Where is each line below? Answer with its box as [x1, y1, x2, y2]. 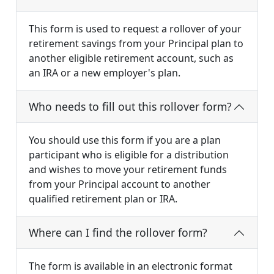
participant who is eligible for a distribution [29, 148, 229, 162]
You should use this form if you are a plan [29, 133, 221, 147]
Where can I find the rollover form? [29, 225, 207, 240]
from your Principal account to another [29, 177, 210, 191]
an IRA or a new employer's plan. [29, 66, 180, 80]
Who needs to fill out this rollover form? [29, 99, 232, 114]
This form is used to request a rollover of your [29, 22, 242, 36]
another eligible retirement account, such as [29, 51, 234, 65]
